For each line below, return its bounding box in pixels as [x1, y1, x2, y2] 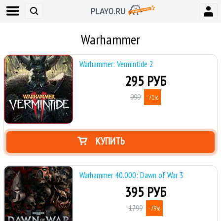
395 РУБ [125, 183, 166, 201]
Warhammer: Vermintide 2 [79, 59, 153, 70]
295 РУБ [125, 72, 166, 90]
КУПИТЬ [96, 135, 125, 147]
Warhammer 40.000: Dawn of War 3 [79, 170, 184, 181]
